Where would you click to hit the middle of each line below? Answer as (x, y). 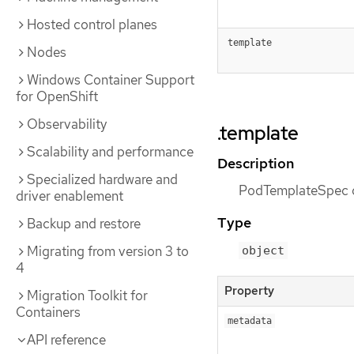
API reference (66, 340)
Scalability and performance (110, 152)
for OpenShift (57, 96)
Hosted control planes (92, 24)
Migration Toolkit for (87, 296)
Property (249, 291)
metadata (250, 321)
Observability (67, 124)
